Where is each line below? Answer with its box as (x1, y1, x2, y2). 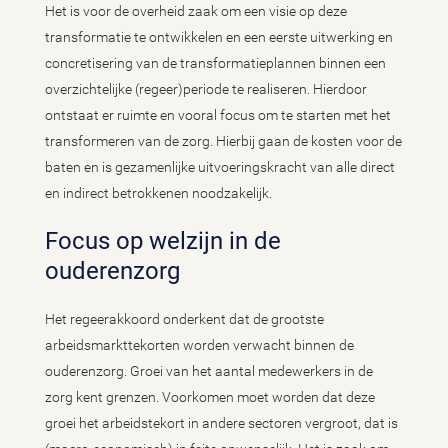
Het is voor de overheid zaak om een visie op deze (45, 3, 347, 19)
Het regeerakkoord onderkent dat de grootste (45, 311, 324, 327)
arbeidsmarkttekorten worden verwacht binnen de (45, 337, 354, 353)
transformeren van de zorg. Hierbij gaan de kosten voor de (45, 133, 402, 149)
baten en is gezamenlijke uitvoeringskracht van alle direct (45, 159, 395, 175)
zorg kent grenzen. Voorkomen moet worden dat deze (45, 389, 375, 405)
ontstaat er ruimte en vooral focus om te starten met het (45, 107, 391, 123)
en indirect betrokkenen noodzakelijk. (45, 185, 275, 201)
